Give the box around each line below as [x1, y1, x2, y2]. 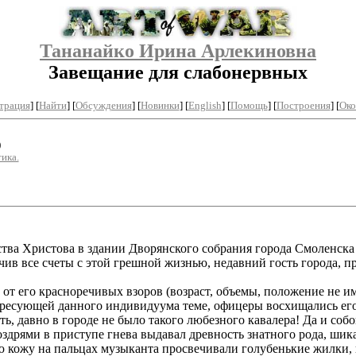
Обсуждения [75, 99, 132, 111]
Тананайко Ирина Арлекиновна [40, 41, 316, 61]
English [188, 99, 222, 111]
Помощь [230, 99, 268, 111]
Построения [276, 99, 331, 111]
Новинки [140, 99, 180, 111]
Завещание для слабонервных [48, 62, 308, 83]
